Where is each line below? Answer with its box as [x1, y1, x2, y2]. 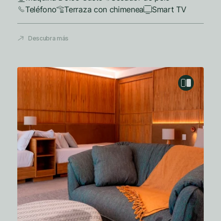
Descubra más [28, 35, 69, 42]
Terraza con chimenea [64, 4, 144, 14]
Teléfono [25, 4, 57, 14]
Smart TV [152, 4, 186, 14]
